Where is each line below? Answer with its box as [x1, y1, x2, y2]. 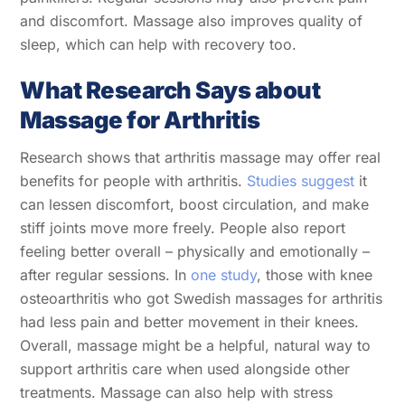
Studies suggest [247, 172, 355, 191]
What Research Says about [20, 75, 321, 104]
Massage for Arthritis [20, 105, 260, 134]
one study [191, 266, 258, 285]
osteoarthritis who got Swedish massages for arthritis [20, 289, 383, 308]
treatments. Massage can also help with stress [20, 383, 334, 402]
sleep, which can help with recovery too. [20, 34, 297, 53]
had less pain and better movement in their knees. [20, 313, 360, 332]
